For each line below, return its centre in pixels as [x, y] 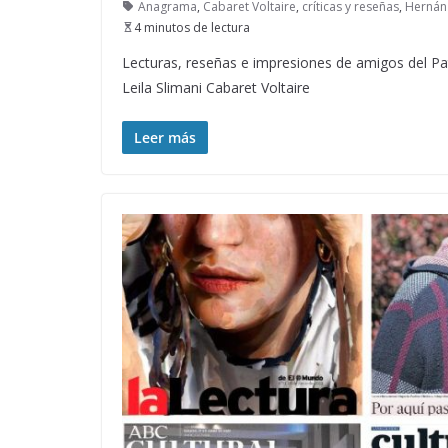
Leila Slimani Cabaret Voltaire [216, 87]
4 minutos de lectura [192, 27]
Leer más [165, 137]
